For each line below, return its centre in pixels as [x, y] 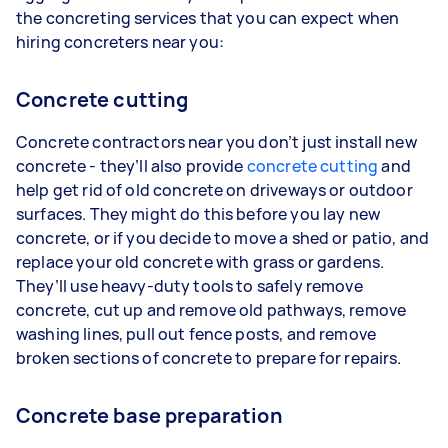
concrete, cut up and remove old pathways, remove [211, 309]
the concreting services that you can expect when [208, 17]
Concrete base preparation [149, 415]
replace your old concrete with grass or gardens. [200, 261]
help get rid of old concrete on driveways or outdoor [214, 189]
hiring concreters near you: [120, 41]
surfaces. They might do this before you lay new [198, 213]
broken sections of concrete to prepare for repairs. [209, 357]
